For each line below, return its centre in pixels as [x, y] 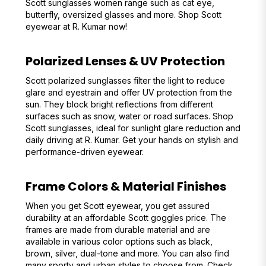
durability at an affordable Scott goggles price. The [126, 218]
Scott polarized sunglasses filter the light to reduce [125, 80]
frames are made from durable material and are [118, 229]
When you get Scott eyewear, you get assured [117, 206]
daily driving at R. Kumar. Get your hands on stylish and [132, 140]
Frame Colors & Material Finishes [127, 186]
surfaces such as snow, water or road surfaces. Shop [129, 116]
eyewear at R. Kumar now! [76, 26]
